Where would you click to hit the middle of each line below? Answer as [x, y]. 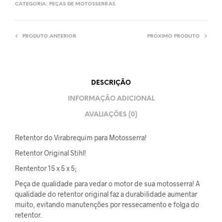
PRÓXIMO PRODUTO [173, 37]
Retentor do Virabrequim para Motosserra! [81, 138]
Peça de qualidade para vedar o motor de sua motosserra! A [107, 184]
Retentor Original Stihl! [51, 153]
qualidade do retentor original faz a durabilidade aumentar [106, 194]
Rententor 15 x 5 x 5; [46, 168]
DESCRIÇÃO [111, 83]
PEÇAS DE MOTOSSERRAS [82, 4]
